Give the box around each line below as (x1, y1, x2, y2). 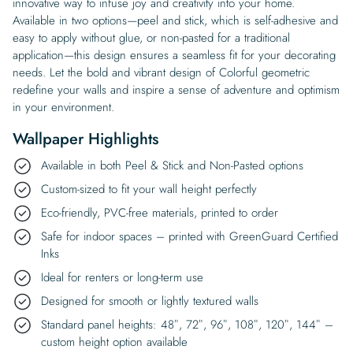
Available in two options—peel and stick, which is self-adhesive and (13, 11, 338, 29)
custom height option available (41, 333, 188, 351)
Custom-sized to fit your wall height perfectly (41, 180, 257, 198)
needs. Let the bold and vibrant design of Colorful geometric (13, 63, 310, 81)
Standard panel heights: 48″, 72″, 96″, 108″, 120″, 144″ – (41, 315, 333, 333)
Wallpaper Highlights (13, 127, 158, 150)
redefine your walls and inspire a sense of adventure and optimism (13, 80, 340, 98)
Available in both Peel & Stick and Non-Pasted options (41, 156, 303, 174)
